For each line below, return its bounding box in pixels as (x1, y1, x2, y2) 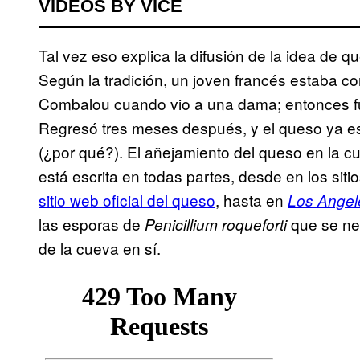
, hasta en (215, 189, 288, 211)
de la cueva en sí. (39, 237, 161, 260)
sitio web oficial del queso (39, 189, 215, 211)
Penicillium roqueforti (145, 214, 287, 235)
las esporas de (39, 213, 145, 235)
